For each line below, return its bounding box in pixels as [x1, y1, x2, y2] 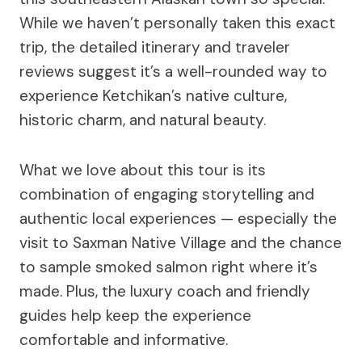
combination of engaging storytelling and [19, 184, 314, 204]
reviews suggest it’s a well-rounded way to [19, 61, 327, 82]
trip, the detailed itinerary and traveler [19, 37, 290, 57]
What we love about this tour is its [19, 160, 266, 180]
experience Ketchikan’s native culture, [19, 86, 287, 106]
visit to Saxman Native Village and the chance [19, 233, 342, 253]
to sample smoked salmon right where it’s [19, 257, 318, 277]
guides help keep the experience [19, 305, 251, 326]
